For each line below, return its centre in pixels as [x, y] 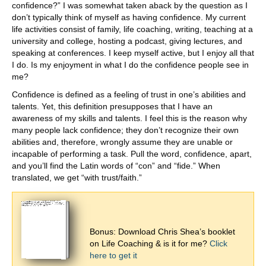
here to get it [114, 255]
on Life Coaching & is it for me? [150, 243]
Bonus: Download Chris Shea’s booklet [163, 231]
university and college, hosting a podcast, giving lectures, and [127, 41]
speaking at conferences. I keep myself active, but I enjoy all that [133, 53]
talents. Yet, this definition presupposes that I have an [112, 106]
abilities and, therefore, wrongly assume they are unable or [122, 142]
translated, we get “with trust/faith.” [77, 177]
